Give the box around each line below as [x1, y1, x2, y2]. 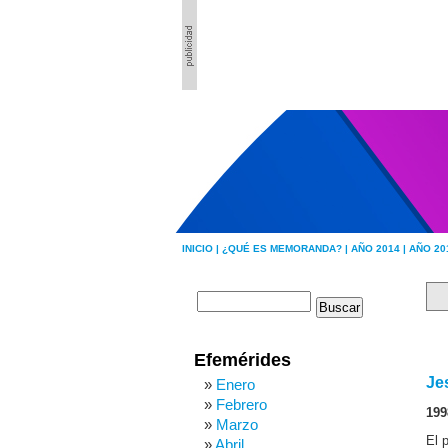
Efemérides [194, 350, 291, 370]
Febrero [216, 396, 267, 413]
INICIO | [182, 243, 222, 254]
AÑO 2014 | [351, 243, 409, 254]
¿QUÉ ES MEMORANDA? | [222, 243, 351, 254]
